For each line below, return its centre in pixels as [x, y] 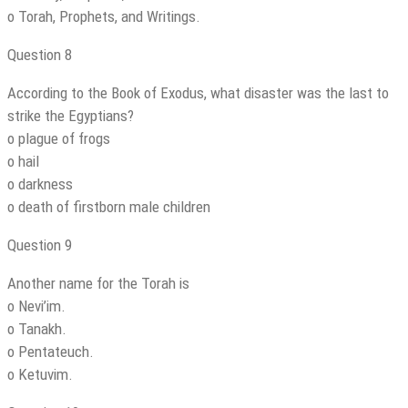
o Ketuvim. [40, 375]
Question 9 [40, 245]
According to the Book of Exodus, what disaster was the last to [198, 93]
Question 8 [40, 55]
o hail [23, 162]
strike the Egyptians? [71, 116]
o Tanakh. [37, 329]
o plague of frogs [59, 139]
